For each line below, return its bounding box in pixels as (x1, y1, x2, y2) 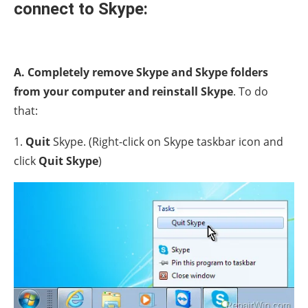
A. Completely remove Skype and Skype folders (14, 65, 268, 80)
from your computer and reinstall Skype (14, 84, 233, 100)
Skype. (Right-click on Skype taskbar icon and (50, 134, 283, 150)
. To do (233, 84, 268, 100)
